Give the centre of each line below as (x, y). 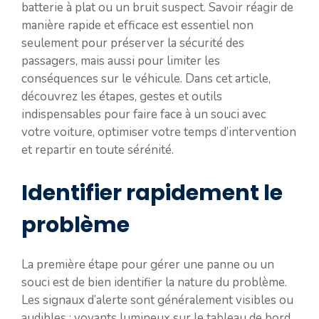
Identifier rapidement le (152, 193)
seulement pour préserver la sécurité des (133, 43)
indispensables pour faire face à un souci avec (144, 114)
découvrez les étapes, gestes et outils (122, 96)
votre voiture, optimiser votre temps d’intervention (159, 132)
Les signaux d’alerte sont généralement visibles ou (157, 300)
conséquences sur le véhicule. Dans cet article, (146, 79)
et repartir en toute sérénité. (98, 150)
